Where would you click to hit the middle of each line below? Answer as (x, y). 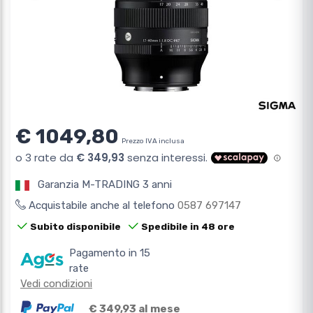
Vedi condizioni (56, 284)
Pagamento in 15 (110, 253)
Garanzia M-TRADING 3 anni (105, 185)
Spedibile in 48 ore (188, 227)
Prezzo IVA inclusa (153, 141)
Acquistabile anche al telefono (103, 206)
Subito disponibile (76, 227)
